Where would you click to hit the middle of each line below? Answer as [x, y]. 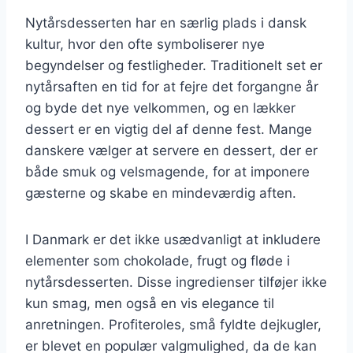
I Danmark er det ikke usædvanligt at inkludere [173, 239]
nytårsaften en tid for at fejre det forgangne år [172, 86]
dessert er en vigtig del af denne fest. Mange [169, 129]
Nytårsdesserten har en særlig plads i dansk [166, 22]
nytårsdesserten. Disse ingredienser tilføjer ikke [176, 282]
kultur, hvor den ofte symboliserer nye [145, 44]
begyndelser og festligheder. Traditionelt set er [174, 65]
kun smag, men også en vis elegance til [150, 303]
